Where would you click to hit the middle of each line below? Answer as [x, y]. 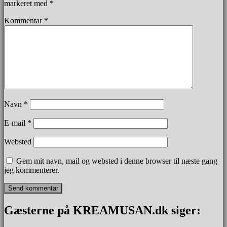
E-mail [16, 123]
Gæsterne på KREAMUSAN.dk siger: [102, 210]
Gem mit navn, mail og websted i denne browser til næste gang [117, 161]
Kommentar [24, 20]
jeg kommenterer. [32, 170]
